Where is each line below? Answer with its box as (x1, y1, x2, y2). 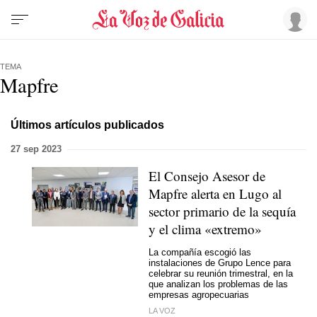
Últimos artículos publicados (11, 118, 164, 131)
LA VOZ (149, 306, 175, 315)
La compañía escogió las (149, 246, 251, 258)
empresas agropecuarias (149, 289, 249, 300)
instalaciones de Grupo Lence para (149, 257, 291, 268)
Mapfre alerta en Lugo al (149, 185, 282, 202)
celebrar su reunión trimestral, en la (149, 267, 293, 279)
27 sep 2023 (11, 144, 62, 154)
